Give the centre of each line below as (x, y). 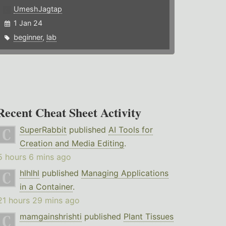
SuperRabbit (43, 130)
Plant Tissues (148, 217)
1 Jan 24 (28, 23)
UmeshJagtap (38, 9)
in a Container (46, 187)
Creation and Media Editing (72, 144)
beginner (28, 37)
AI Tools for (130, 130)
